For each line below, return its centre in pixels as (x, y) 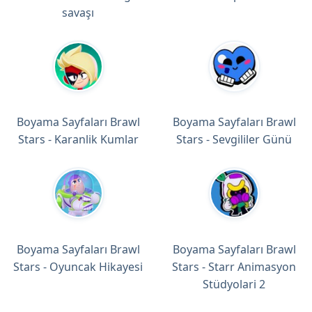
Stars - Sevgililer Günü (234, 140)
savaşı (78, 12)
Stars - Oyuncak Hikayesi (78, 267)
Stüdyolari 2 (234, 284)
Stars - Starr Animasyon (234, 267)
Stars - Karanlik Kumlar (78, 140)
